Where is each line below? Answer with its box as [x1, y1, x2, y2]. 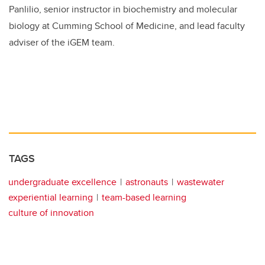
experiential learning [8, 190, 93, 204]
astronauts [125, 174, 168, 189]
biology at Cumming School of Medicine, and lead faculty [9, 18, 245, 33]
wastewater [177, 174, 224, 189]
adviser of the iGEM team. [9, 35, 115, 49]
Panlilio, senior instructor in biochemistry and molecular [9, 2, 237, 16]
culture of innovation [8, 205, 94, 219]
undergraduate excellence [8, 174, 117, 189]
